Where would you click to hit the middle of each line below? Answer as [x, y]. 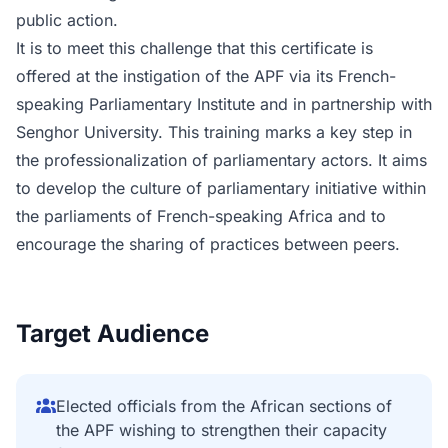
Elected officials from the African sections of [224, 406]
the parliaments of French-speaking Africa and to [201, 216]
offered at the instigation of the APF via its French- [206, 76]
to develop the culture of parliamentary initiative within [221, 188]
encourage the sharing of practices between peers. [208, 244]
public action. [67, 20]
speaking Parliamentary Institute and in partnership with [224, 104]
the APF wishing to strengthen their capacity [221, 430]
